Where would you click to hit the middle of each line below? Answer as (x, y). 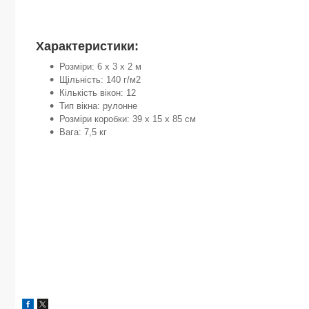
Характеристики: (87, 47)
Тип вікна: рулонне (98, 106)
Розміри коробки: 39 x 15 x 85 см (128, 119)
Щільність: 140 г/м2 (100, 80)
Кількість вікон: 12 (98, 93)
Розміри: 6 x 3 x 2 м (100, 67)
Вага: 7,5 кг (83, 132)
